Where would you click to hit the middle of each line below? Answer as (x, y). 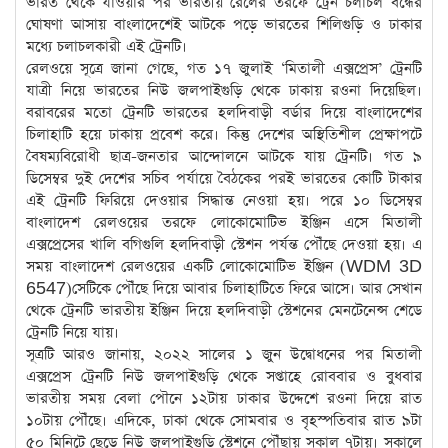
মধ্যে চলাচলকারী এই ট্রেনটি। (106, 47)
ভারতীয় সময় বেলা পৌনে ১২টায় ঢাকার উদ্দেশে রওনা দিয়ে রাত (224, 399)
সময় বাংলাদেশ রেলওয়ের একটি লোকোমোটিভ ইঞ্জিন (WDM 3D (224, 267)
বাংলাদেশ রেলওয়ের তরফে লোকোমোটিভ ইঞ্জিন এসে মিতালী (224, 223)
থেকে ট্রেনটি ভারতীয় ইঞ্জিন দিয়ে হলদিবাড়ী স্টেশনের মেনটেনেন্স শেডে (224, 311)
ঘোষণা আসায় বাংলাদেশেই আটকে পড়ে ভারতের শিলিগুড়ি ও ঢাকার (224, 25)
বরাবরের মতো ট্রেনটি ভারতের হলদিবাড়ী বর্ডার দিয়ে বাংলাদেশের (224, 113)
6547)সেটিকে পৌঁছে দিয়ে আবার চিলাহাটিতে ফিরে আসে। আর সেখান (224, 289)
